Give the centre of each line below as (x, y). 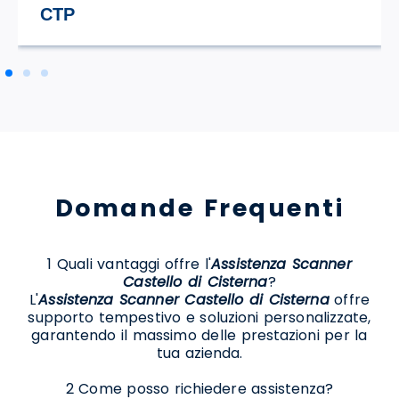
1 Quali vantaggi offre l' (130, 264)
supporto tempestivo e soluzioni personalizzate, (199, 317)
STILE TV (79, 15)
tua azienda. (199, 353)
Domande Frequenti (199, 208)
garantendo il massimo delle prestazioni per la (199, 335)
